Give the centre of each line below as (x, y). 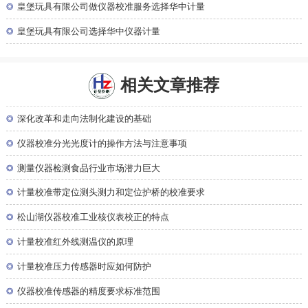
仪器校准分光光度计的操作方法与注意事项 (102, 143)
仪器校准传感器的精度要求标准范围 (89, 291)
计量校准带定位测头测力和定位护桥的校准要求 (111, 193)
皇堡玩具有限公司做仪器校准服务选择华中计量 (111, 7)
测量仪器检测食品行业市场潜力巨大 (89, 168)
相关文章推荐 (170, 84)
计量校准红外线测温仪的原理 (76, 242)
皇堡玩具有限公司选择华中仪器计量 (89, 31)
